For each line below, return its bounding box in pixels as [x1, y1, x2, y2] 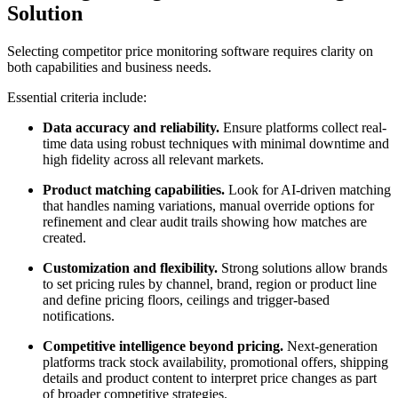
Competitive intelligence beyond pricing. [43, 338, 283, 354]
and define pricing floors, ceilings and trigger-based [43, 291, 330, 307]
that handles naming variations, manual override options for [43, 197, 374, 213]
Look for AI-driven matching [225, 181, 391, 197]
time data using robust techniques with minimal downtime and [43, 135, 389, 151]
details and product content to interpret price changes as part [43, 370, 377, 386]
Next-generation [283, 338, 378, 354]
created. [43, 229, 86, 245]
